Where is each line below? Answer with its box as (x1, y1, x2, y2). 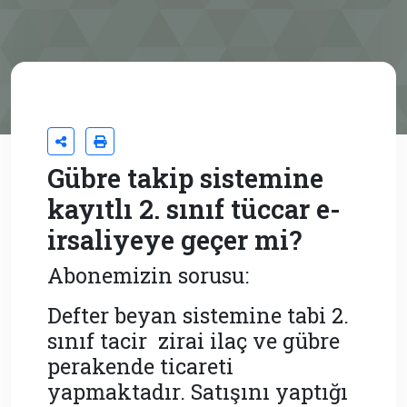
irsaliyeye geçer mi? (47, 223, 302, 258)
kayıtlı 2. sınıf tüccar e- (47, 192, 341, 227)
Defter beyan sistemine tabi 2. (47, 301, 349, 330)
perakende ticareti (47, 352, 233, 381)
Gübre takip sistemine (47, 161, 323, 196)
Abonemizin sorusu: (47, 261, 254, 290)
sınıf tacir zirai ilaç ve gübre (47, 326, 340, 355)
